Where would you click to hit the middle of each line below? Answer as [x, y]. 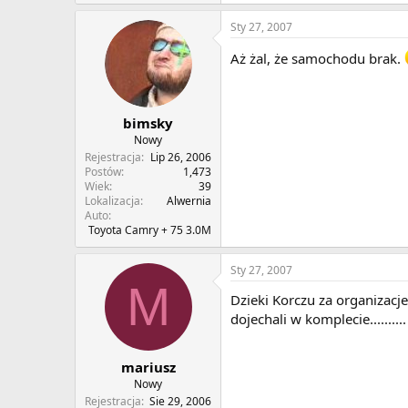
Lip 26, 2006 [181, 158]
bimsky [148, 123]
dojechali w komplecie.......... [318, 319]
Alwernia [189, 201]
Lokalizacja [112, 201]
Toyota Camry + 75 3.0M [150, 230]
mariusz [148, 367]
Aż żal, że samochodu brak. [317, 58]
